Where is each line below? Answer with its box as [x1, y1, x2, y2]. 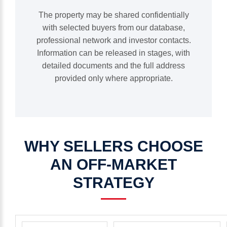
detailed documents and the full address [42, 61, 185, 70]
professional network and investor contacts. [36, 36, 191, 45]
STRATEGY [72, 174, 155, 191]
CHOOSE [137, 138, 203, 155]
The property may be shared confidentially [38, 11, 189, 19]
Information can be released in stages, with [37, 49, 190, 57]
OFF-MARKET [77, 156, 177, 173]
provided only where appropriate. [54, 74, 173, 83]
